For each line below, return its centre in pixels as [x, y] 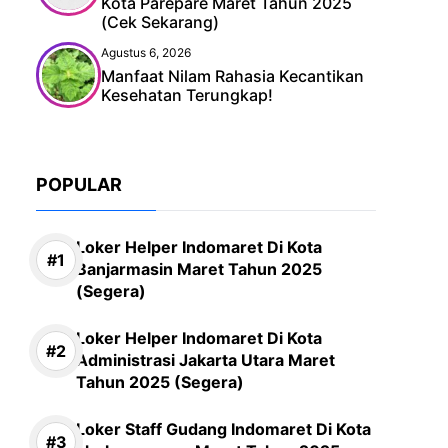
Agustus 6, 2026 [146, 52]
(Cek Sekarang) [160, 22]
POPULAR [79, 184]
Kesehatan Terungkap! [187, 95]
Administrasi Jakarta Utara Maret [205, 360]
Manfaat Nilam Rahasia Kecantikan [232, 76]
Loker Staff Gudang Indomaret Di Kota [223, 429]
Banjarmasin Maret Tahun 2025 [199, 269]
